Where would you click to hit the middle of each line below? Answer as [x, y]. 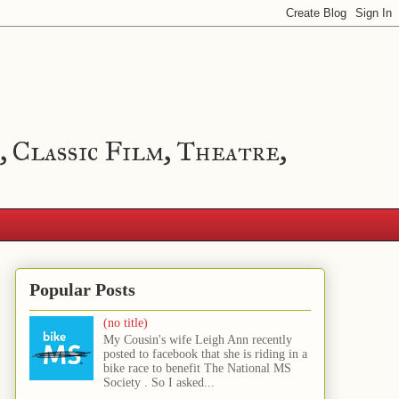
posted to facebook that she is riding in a [205, 354]
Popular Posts [82, 290]
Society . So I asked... [159, 382]
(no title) [125, 323]
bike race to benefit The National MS [197, 368]
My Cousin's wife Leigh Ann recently [197, 339]
